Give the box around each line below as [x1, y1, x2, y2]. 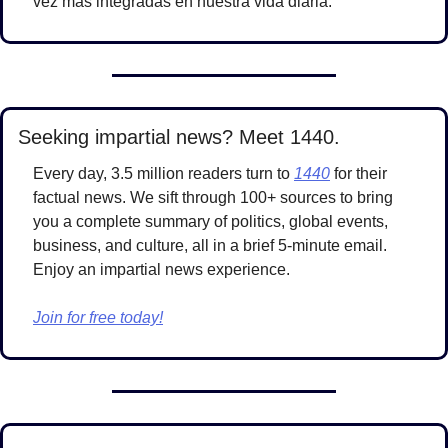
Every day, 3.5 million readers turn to [33, 164, 294, 182]
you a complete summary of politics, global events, [33, 212, 388, 230]
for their [330, 164, 387, 182]
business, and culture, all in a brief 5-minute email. [33, 236, 387, 254]
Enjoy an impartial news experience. [33, 260, 290, 278]
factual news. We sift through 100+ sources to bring [33, 188, 393, 206]
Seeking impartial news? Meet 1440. [18, 125, 340, 148]
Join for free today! [33, 308, 163, 326]
